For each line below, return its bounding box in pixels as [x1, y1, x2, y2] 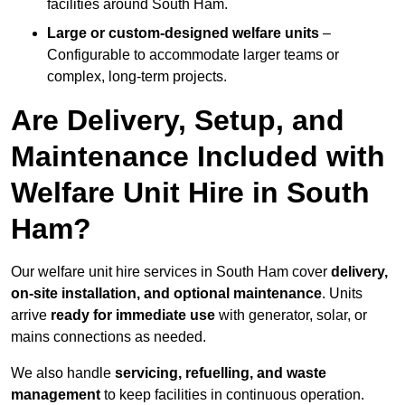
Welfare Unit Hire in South [11, 176, 370, 210]
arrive [11, 307, 51, 324]
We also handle [11, 365, 115, 381]
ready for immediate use [51, 307, 215, 324]
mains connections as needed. [11, 329, 206, 345]
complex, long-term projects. [47, 69, 227, 85]
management [11, 387, 100, 403]
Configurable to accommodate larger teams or [47, 47, 339, 63]
